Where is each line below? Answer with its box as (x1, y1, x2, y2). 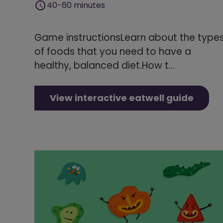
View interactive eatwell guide (50, 91, 194, 104)
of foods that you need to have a (34, 44, 191, 58)
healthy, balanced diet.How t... (34, 58, 175, 72)
